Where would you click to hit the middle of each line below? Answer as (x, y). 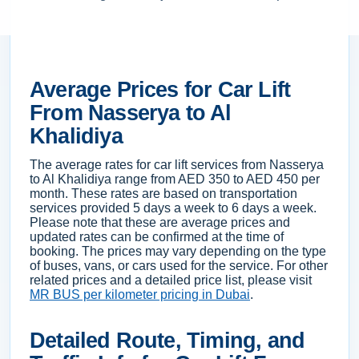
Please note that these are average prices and (160, 222)
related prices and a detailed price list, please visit (171, 280)
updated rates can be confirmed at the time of (157, 237)
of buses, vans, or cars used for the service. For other (179, 266)
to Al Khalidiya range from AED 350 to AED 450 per (175, 179)
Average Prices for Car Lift (160, 90)
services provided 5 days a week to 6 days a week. (173, 208)
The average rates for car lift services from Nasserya (177, 165)
